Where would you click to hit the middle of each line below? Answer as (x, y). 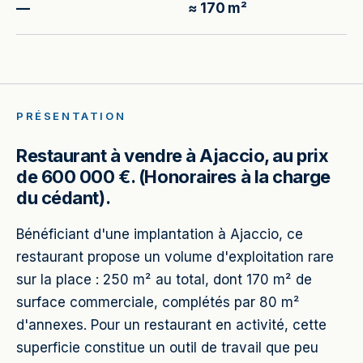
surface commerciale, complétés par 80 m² (158, 302)
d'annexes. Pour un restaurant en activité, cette (171, 325)
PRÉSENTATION (71, 116)
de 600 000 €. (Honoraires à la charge (173, 177)
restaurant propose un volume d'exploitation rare (175, 257)
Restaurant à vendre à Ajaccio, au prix (173, 156)
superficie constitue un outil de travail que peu (167, 348)
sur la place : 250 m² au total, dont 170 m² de (164, 280)
